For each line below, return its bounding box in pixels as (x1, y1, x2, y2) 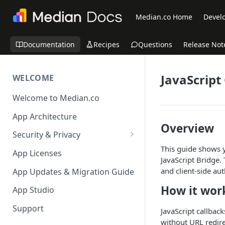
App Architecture (13, 110, 77, 122)
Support (13, 203, 44, 214)
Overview (161, 121, 214, 136)
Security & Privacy (13, 129, 80, 141)
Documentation (23, 39, 75, 49)
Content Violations (18, 155, 88, 166)
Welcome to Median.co (13, 92, 99, 103)
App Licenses (13, 148, 62, 159)
